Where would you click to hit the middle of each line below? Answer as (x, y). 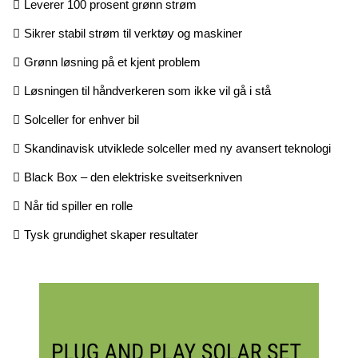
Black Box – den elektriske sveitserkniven (133, 177)
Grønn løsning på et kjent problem (112, 62)
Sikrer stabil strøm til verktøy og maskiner (133, 33)
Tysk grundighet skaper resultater (111, 234)
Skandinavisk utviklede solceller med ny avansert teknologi (177, 148)
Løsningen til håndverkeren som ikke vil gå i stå (147, 90)
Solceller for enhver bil (82, 119)
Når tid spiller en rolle (78, 205)
